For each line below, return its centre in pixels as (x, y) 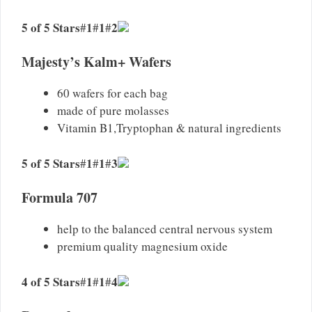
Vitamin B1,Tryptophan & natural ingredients (169, 128)
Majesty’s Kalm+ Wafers (96, 62)
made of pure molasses (113, 111)
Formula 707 (60, 198)
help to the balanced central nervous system (165, 229)
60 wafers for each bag (112, 93)
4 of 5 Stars (51, 281)
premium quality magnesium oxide (142, 247)
